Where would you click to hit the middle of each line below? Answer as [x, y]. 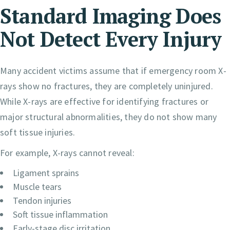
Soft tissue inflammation [60, 214]
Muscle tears [37, 186]
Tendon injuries [42, 200]
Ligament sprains [46, 172]
